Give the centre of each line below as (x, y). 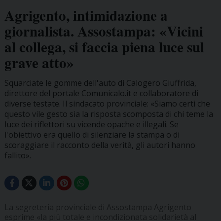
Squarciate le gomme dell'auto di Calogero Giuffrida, (100, 83)
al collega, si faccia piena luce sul (104, 47)
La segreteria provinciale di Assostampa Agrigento (98, 207)
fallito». (18, 156)
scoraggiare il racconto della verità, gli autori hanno (100, 145)
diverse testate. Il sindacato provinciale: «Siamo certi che (107, 104)
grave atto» (39, 63)
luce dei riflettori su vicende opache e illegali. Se (91, 125)
